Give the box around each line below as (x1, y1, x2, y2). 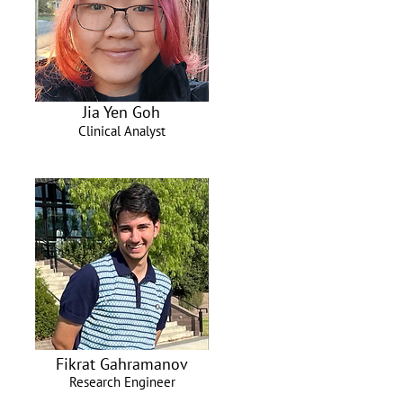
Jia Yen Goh (83, 102, 160, 122)
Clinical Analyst (78, 122, 166, 139)
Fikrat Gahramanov (55, 354, 188, 374)
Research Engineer (68, 373, 175, 390)
